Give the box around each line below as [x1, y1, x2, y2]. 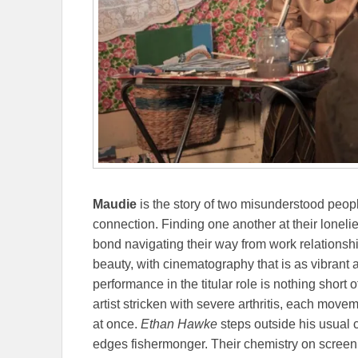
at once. [93, 316, 141, 331]
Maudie [93, 197, 137, 211]
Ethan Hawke [141, 316, 217, 331]
